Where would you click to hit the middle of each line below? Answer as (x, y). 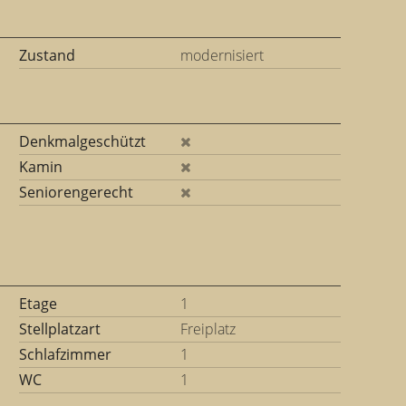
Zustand (47, 55)
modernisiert (222, 55)
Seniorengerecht (76, 192)
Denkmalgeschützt (82, 141)
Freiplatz (208, 329)
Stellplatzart (60, 329)
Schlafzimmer (65, 354)
